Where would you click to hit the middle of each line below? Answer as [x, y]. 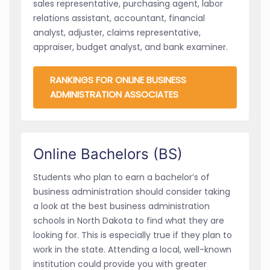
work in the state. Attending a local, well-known [132, 249]
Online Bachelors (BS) [108, 154]
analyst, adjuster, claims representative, [117, 32]
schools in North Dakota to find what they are [129, 220]
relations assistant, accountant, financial [119, 18]
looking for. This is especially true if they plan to [133, 235]
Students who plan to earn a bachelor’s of [121, 177]
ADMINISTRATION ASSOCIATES [114, 94]
